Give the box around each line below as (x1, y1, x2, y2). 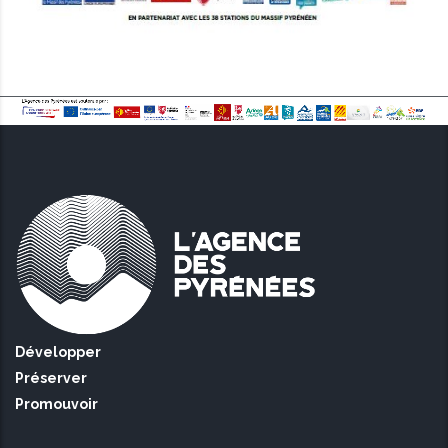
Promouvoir (15, 396, 98, 413)
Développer (15, 344, 101, 361)
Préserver (15, 370, 87, 387)
